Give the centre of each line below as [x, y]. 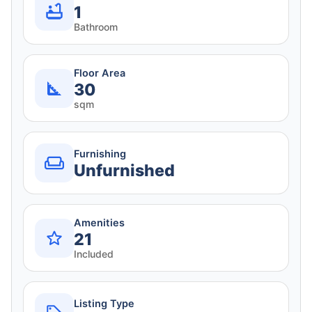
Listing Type [104, 303]
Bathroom [96, 27]
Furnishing [100, 154]
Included [94, 254]
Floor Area [100, 73]
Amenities [99, 223]
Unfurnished [124, 170]
